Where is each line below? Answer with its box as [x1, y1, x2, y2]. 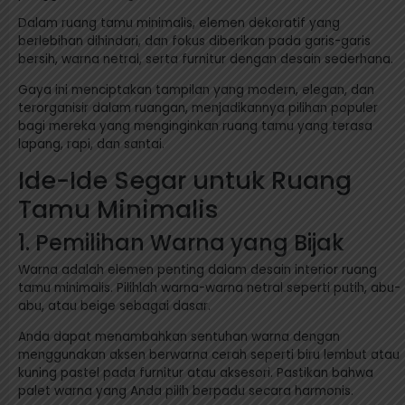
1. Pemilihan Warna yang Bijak [18, 227, 344, 258]
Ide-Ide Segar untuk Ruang [18, 162, 352, 198]
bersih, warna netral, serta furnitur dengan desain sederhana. [18, 51, 393, 69]
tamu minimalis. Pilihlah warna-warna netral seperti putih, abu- [18, 279, 400, 297]
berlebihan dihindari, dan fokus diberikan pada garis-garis [18, 33, 371, 51]
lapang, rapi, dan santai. [18, 136, 165, 154]
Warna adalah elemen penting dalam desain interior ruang [18, 261, 377, 279]
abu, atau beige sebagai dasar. [18, 297, 211, 316]
